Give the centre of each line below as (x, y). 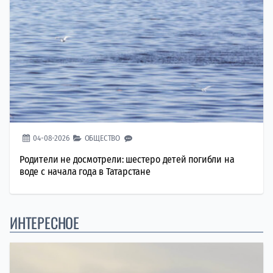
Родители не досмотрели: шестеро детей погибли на (127, 159)
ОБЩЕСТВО (102, 138)
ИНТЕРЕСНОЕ (44, 222)
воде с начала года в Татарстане (85, 171)
